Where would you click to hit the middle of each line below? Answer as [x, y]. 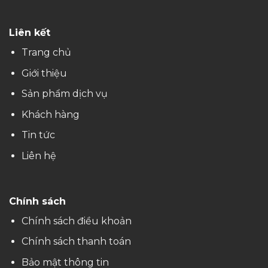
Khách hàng [50, 114]
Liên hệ [39, 156]
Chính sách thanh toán [76, 242]
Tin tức [38, 135]
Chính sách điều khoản [76, 221]
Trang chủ [46, 53]
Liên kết [30, 33]
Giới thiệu [44, 73]
